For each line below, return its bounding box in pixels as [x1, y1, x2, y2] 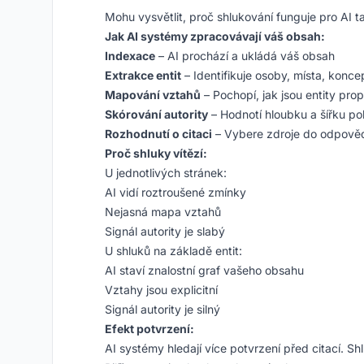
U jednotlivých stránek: [105, 166, 227, 180]
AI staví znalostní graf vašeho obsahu [105, 263, 304, 277]
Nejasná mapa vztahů [105, 205, 221, 219]
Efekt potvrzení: [105, 322, 194, 336]
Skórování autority [105, 107, 208, 121]
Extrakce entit [105, 68, 181, 82]
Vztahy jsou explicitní [105, 283, 218, 297]
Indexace [105, 49, 155, 63]
